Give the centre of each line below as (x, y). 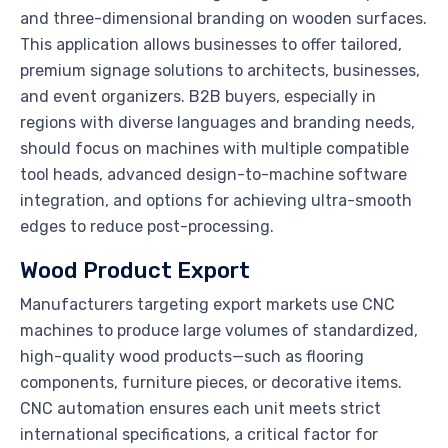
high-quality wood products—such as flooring (192, 357)
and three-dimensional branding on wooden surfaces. (223, 19)
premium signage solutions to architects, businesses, (220, 71)
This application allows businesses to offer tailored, (211, 45)
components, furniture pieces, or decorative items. (211, 383)
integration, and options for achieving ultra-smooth (216, 201)
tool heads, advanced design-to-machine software (213, 175)
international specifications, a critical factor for (199, 435)
